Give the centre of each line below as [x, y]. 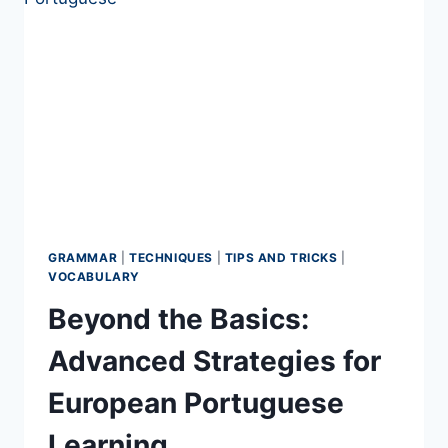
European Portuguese [196, 403]
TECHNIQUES [170, 258]
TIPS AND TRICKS [281, 258]
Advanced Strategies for [214, 361]
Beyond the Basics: [178, 319]
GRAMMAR [83, 258]
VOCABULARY [94, 277]
